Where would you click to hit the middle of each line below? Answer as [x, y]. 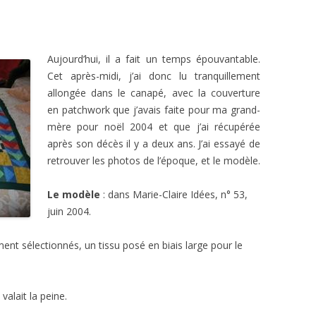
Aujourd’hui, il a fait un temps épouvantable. [154, 59]
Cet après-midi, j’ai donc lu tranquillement [154, 76]
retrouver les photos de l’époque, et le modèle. [154, 160]
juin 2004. [69, 211]
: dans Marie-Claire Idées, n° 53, [174, 194]
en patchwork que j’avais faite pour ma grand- [154, 110]
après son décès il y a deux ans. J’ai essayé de [154, 144]
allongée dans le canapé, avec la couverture [154, 93]
